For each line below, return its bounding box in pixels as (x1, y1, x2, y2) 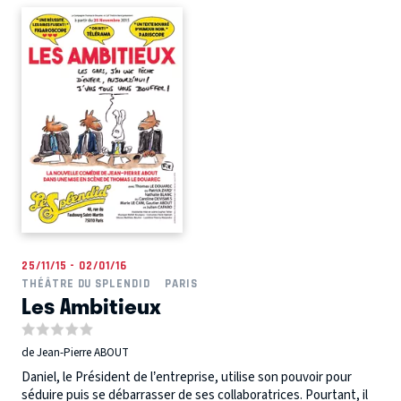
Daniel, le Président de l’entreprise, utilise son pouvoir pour (21, 368, 352, 388)
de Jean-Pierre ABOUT (21, 345, 129, 362)
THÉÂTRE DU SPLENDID (21, 276, 150, 290)
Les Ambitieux (21, 287, 161, 322)
